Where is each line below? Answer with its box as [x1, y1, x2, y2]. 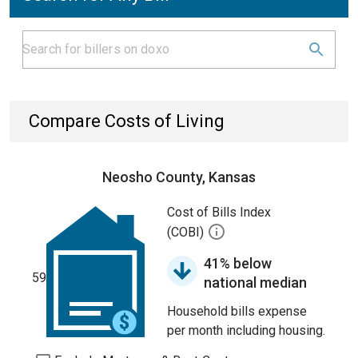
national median [204, 274, 307, 291]
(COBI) [167, 225, 207, 241]
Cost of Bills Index [167, 205, 271, 220]
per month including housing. [167, 323, 325, 338]
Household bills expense [167, 304, 307, 319]
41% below [204, 255, 272, 272]
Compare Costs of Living [29, 111, 225, 131]
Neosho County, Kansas [102, 169, 256, 185]
